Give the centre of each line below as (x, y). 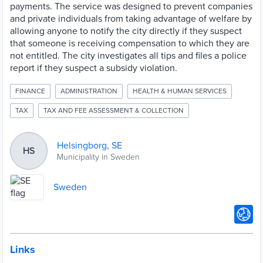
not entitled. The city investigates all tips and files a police (128, 56)
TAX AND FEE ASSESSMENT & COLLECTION (114, 110)
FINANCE (30, 91)
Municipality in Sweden (98, 157)
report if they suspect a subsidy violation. (94, 68)
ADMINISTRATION (89, 91)
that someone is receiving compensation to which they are (130, 43)
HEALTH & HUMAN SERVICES (180, 91)
